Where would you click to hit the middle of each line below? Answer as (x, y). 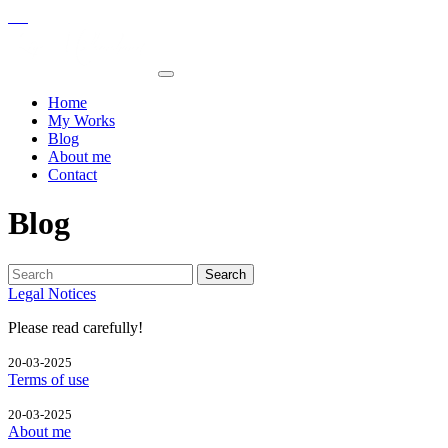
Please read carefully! (75, 327)
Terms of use (48, 379)
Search (225, 274)
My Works (81, 120)
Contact (72, 174)
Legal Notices (52, 293)
